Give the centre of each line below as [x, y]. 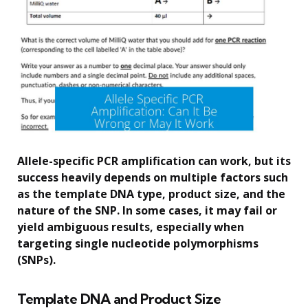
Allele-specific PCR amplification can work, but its [154, 161]
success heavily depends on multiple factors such [153, 177]
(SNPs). [36, 260]
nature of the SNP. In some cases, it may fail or [147, 210]
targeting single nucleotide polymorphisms [138, 243]
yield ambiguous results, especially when [131, 227]
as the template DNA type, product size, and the [151, 194]
